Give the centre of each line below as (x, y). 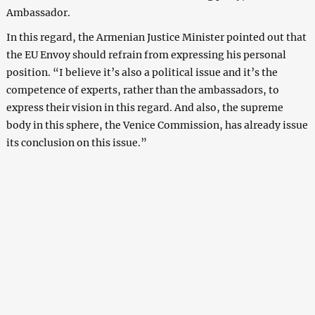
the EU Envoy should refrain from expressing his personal (146, 54)
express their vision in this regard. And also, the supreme (144, 107)
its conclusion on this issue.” (76, 142)
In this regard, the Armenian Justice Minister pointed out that (156, 37)
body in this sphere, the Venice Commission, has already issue (157, 125)
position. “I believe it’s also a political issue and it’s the (142, 72)
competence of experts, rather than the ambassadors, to (142, 90)
